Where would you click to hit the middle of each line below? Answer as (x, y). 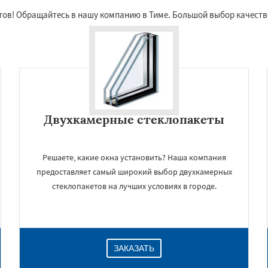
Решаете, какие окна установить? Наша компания (134, 157)
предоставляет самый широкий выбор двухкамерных (134, 172)
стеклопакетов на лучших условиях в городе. (134, 186)
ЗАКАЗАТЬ (134, 248)
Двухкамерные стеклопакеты (134, 119)
